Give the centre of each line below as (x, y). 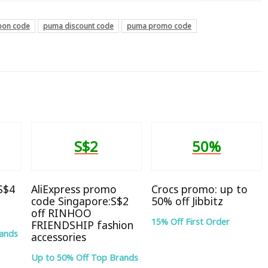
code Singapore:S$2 (80, 201)
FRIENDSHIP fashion (82, 225)
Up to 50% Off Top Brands (85, 257)
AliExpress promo (74, 189)
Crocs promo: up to (199, 189)
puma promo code (159, 26)
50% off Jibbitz (187, 201)
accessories (59, 237)
